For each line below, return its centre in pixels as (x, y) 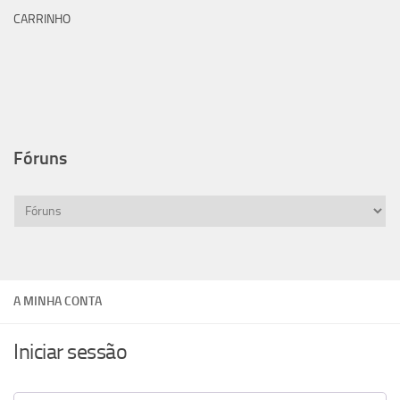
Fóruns (40, 158)
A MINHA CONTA (58, 301)
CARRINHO (42, 19)
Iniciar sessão (70, 351)
